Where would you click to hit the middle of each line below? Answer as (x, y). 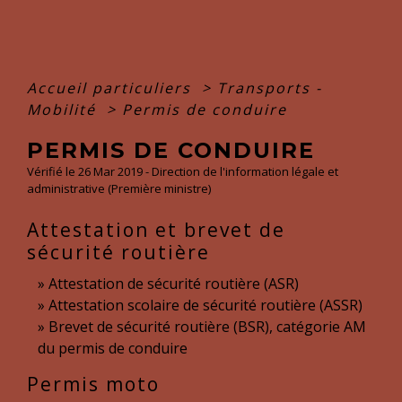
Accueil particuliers (112, 88)
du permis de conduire (113, 348)
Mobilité (64, 109)
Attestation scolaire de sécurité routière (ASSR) (205, 305)
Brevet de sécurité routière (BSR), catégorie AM (207, 327)
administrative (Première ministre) (119, 188)
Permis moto (93, 384)
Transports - (270, 88)
